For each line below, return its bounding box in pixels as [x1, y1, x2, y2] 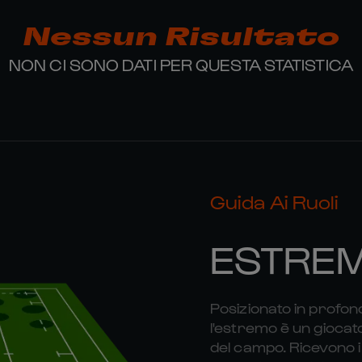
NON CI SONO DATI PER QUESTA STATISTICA [9, 55, 353, 74]
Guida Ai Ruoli [210, 189, 339, 213]
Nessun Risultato [23, 24, 339, 50]
